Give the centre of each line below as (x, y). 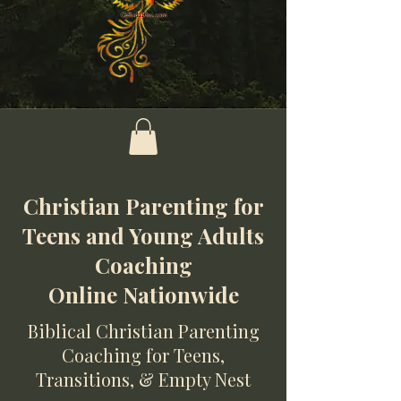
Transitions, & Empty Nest (143, 379)
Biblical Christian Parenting (143, 330)
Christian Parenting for (143, 205)
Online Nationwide (143, 294)
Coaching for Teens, (143, 354)
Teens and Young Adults (143, 235)
